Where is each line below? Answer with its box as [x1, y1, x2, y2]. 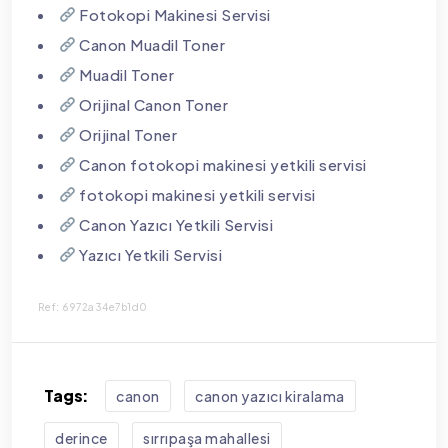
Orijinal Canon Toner [75, 94, 229, 114]
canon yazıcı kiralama [195, 386, 345, 405]
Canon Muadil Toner [75, 34, 226, 54]
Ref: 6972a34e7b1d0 [37, 300, 148, 313]
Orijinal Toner [75, 124, 178, 144]
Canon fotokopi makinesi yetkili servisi [75, 154, 367, 174]
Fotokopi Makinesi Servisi [75, 4, 271, 24]
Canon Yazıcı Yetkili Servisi [75, 214, 274, 234]
